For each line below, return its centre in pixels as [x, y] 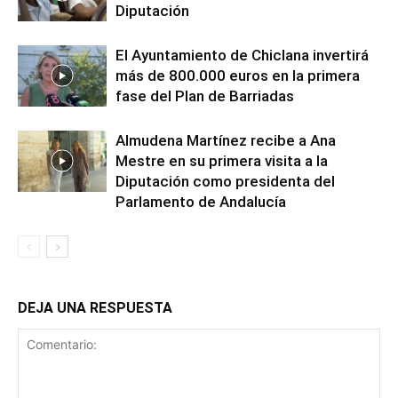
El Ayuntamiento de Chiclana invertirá [242, 55]
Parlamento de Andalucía [201, 201]
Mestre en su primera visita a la [222, 160]
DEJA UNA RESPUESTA [95, 307]
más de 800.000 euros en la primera [238, 75]
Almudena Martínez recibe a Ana [226, 140]
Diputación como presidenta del [225, 181]
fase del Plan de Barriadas [205, 96]
